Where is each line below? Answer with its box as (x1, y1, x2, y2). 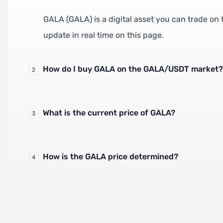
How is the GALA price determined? (42, 151, 178, 161)
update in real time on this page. (43, 30, 164, 40)
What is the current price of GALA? (42, 108, 175, 117)
